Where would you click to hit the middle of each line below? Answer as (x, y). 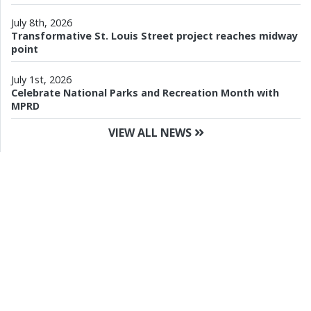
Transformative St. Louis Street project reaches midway (154, 35)
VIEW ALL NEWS (151, 132)
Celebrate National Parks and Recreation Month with (145, 92)
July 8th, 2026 (42, 22)
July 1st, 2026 (41, 79)
